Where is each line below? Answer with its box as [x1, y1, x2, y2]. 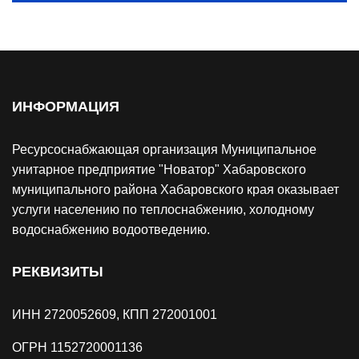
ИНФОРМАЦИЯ [12, 98, 119, 115]
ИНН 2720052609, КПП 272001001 [12, 307, 217, 321]
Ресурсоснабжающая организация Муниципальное [12, 142, 317, 156]
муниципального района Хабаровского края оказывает [12, 182, 339, 196]
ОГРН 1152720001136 [12, 340, 143, 354]
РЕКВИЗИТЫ [12, 263, 103, 280]
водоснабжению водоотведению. [12, 222, 210, 236]
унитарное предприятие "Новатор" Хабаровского [12, 162, 306, 176]
